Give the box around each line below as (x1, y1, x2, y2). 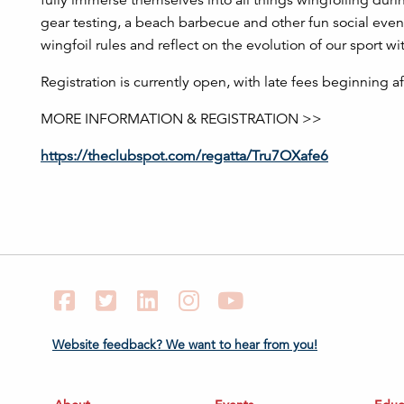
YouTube (243, 290, 300, 308)
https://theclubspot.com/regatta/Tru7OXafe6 (41, 147, 328, 165)
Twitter (119, 290, 162, 308)
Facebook (78, 290, 142, 308)
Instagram (202, 290, 266, 308)
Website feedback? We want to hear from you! (52, 336, 317, 353)
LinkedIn (161, 290, 216, 308)
